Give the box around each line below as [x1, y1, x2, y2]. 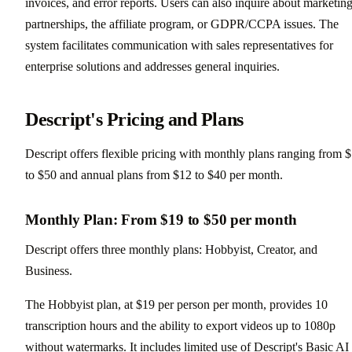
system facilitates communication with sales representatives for [25, 38, 333, 52]
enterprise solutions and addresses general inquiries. [25, 59, 280, 73]
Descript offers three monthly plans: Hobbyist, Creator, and [25, 242, 317, 256]
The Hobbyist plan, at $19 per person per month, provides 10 [25, 297, 328, 311]
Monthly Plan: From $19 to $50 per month [25, 211, 297, 228]
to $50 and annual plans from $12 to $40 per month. [25, 167, 283, 181]
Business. [25, 263, 72, 277]
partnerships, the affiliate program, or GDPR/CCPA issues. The [25, 16, 339, 31]
